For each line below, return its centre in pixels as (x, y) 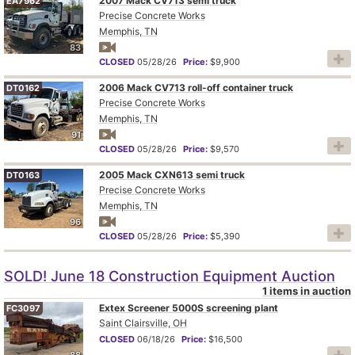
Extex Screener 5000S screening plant (188, 307)
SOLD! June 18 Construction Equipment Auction (170, 275)
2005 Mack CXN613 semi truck (172, 174)
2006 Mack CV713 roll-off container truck (196, 87)
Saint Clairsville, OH (143, 323)
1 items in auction (307, 290)
